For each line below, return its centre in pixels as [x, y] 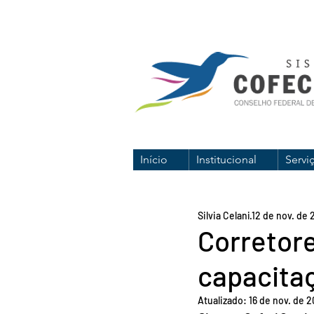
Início [154, 159]
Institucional [226, 159]
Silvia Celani [224, 216]
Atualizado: [223, 300]
